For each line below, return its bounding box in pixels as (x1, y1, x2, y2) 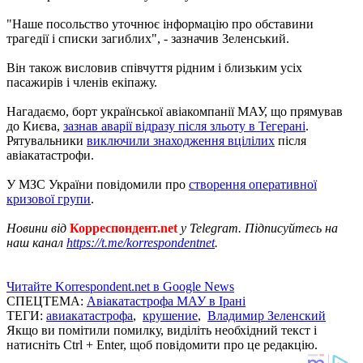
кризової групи (6, 191, 91, 206)
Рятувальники (6, 133, 87, 147)
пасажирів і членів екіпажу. (6, 75, 157, 89)
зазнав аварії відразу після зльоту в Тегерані (63, 118, 305, 133)
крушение (143, 308, 198, 322)
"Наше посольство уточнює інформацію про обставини (6, 16, 314, 31)
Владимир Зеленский (207, 308, 326, 322)
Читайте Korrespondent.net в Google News (6, 279, 234, 293)
